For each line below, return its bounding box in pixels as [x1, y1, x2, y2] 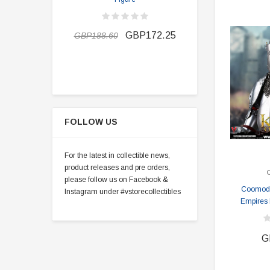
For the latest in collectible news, [64, 151, 170, 160]
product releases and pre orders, [64, 163, 170, 172]
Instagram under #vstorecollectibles [64, 187, 181, 196]
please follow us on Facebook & [64, 175, 168, 184]
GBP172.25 [125, 30, 176, 40]
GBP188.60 [74, 31, 118, 40]
